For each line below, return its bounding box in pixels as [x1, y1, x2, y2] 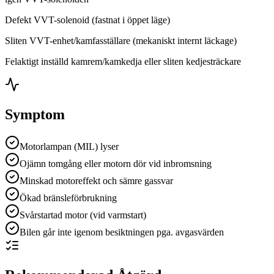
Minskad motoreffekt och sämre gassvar [20, 175, 173, 186]
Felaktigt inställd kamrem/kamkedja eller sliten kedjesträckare [5, 56, 241, 67]
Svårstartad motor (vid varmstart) [20, 209, 146, 220]
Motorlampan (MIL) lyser [20, 141, 119, 152]
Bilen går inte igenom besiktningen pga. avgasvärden [20, 226, 224, 237]
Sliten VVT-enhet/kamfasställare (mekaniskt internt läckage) [5, 35, 237, 46]
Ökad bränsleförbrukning [20, 192, 117, 203]
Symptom [5, 106, 65, 122]
